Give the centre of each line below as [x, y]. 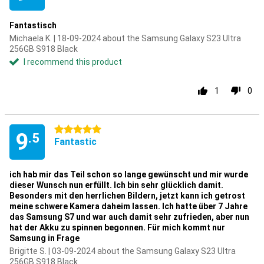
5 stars [68, 130]
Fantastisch [33, 25]
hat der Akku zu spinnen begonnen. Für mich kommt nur [117, 227]
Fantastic [75, 142]
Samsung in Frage [44, 238]
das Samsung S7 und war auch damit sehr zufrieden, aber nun [129, 217]
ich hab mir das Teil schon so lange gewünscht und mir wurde [129, 174]
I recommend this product [73, 62]
